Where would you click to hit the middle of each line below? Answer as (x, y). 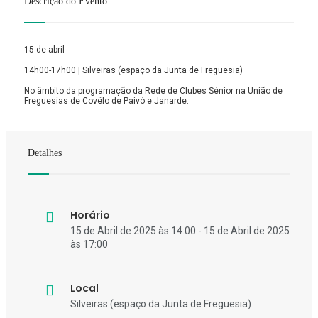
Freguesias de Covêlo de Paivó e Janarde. (106, 100)
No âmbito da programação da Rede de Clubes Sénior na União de (153, 91)
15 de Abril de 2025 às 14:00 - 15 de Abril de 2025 (180, 231)
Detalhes (45, 153)
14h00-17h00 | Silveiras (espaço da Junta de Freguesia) (133, 70)
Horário (90, 215)
